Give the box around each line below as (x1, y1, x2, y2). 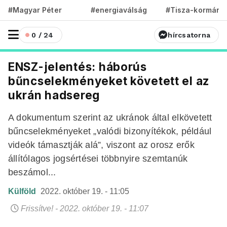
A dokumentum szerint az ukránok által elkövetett (8, 112, 212, 123)
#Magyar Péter (8, 6, 62, 14)
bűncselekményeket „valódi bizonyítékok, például (8, 126, 212, 136)
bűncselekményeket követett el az (8, 74, 210, 88)
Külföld (8, 187, 38, 196)
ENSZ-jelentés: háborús (8, 60, 147, 73)
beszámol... (8, 167, 56, 177)
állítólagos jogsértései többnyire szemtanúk (8, 153, 188, 164)
